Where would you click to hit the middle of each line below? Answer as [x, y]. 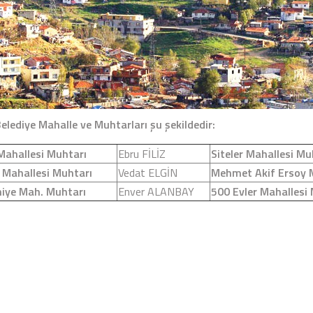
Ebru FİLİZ [142, 154]
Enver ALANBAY [156, 192]
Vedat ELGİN [148, 173]
